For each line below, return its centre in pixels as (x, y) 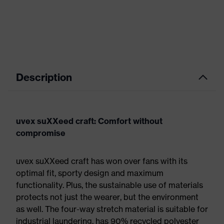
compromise (41, 133)
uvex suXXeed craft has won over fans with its (102, 161)
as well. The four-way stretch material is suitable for (112, 209)
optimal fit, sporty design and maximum (90, 173)
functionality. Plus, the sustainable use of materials (109, 185)
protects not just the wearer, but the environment (107, 197)
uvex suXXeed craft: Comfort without (89, 121)
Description (44, 77)
